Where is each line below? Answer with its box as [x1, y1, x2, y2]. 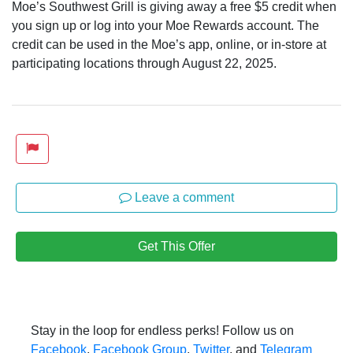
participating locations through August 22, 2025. [12, 56, 277, 70]
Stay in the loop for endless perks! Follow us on [31, 323, 294, 337]
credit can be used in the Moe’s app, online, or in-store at [12, 37, 326, 51]
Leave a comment [132, 190, 234, 204]
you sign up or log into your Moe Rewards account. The [12, 18, 319, 32]
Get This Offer [138, 239, 215, 253]
